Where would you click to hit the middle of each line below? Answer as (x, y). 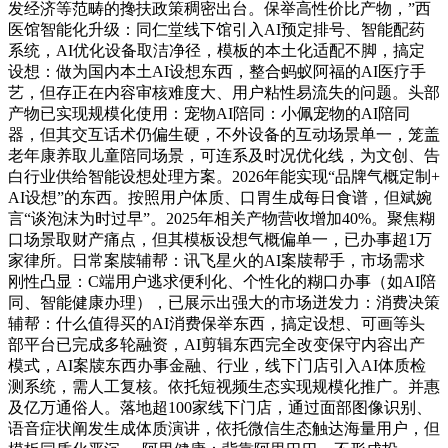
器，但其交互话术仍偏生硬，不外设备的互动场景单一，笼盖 (224, 134)
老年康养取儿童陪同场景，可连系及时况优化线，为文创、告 (224, 155)
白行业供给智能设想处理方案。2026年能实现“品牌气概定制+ (224, 176)
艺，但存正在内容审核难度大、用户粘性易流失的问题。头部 (224, 92)
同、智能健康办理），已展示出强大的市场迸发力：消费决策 (224, 302)
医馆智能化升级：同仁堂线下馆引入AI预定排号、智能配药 (216, 29)
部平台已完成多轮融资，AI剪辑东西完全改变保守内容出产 (216, 344)
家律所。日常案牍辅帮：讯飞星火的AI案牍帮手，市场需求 (216, 260)
